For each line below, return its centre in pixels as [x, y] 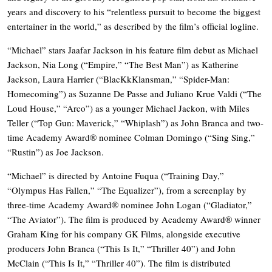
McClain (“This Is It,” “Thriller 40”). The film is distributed [119, 263]
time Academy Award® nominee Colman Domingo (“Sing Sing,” [131, 137]
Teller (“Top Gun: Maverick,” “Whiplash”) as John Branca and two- [135, 122]
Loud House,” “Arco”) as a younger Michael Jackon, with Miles [128, 108]
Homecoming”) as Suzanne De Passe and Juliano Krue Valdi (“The [134, 93]
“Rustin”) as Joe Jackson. [56, 151]
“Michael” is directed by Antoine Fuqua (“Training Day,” [116, 175]
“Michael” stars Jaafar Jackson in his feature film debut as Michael [133, 49]
